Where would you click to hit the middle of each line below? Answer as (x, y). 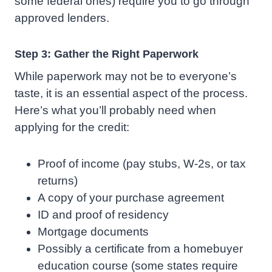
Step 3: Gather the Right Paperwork (107, 54)
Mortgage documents (93, 232)
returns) (58, 181)
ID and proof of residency (103, 215)
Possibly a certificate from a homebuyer (140, 249)
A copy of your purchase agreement (131, 198)
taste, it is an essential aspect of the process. (131, 93)
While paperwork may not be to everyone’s (126, 76)
